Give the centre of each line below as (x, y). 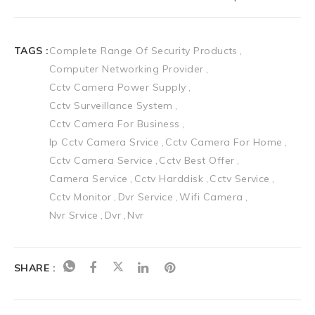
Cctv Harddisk (169, 178)
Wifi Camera (211, 197)
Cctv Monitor (81, 197)
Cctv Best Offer (197, 160)
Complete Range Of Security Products (143, 50)
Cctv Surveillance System (111, 105)
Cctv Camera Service (101, 160)
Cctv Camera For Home (224, 142)
